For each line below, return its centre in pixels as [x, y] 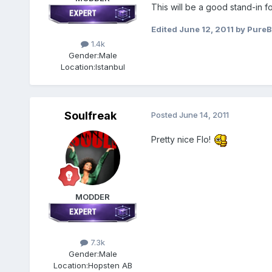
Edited [165, 29]
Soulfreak [90, 115]
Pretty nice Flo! [182, 139]
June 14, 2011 [204, 114]
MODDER [93, 196]
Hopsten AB [110, 266]
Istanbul [110, 66]
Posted [165, 114]
